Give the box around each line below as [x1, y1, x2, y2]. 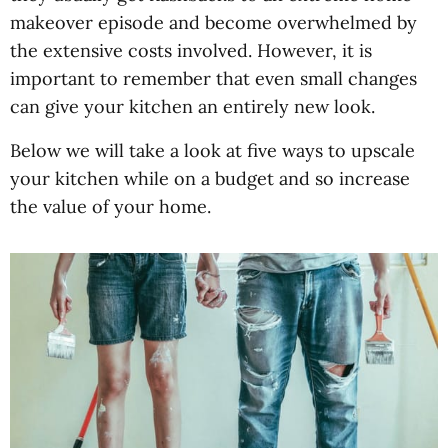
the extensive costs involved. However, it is [10, 38, 372, 62]
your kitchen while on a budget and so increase [10, 166, 410, 190]
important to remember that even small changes [10, 66, 417, 90]
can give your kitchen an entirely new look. [10, 94, 375, 118]
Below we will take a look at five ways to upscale [10, 138, 415, 162]
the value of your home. [10, 194, 211, 218]
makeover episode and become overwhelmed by [10, 10, 417, 34]
